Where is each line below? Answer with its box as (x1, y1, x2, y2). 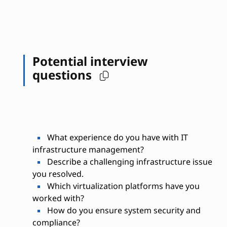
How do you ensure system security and (45, 205, 201, 216)
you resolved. (32, 168, 84, 179)
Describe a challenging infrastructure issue (45, 156, 212, 167)
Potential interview (32, 53, 148, 69)
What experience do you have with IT (45, 132, 188, 143)
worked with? (32, 193, 84, 204)
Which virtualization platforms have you (45, 180, 200, 192)
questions (32, 66, 95, 83)
